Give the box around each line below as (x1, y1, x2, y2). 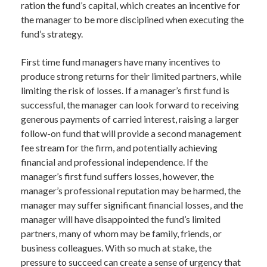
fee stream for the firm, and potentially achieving (21, 142, 218, 153)
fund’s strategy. (21, 28, 83, 39)
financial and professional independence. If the (21, 156, 208, 167)
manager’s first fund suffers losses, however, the (21, 170, 214, 182)
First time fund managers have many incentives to (21, 56, 221, 67)
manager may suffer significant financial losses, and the (21, 199, 243, 210)
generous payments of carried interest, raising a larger (21, 113, 239, 125)
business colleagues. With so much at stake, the (21, 242, 212, 253)
